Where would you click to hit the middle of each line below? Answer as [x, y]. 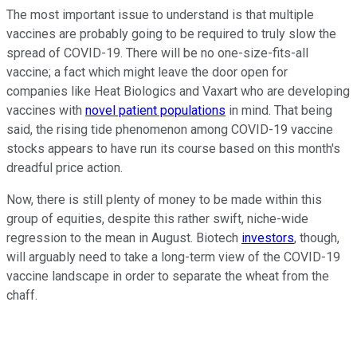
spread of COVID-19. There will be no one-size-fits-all [157, 53]
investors [268, 238]
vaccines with [46, 111]
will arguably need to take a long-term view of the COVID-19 [173, 257]
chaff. [24, 296]
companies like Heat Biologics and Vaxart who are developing [178, 92]
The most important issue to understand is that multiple [160, 15]
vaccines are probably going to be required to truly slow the [171, 34]
